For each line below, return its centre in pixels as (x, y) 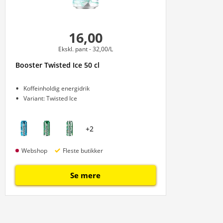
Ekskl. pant (73, 49)
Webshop (34, 150)
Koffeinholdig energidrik (56, 88)
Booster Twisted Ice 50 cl (57, 65)
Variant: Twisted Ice (50, 98)
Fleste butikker (83, 150)
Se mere (86, 175)
